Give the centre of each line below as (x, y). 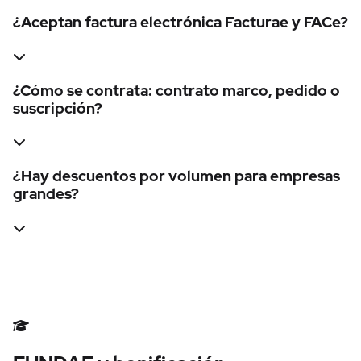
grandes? (46, 193)
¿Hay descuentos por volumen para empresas (176, 176)
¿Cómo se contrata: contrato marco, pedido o (176, 90)
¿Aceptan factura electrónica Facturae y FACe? (180, 23)
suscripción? (58, 108)
